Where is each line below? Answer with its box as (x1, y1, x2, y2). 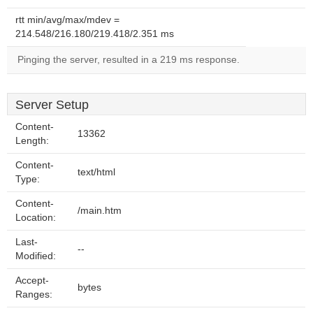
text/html (78, 167, 115, 177)
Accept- (15, 275, 49, 286)
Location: (15, 212, 56, 223)
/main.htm (78, 205, 122, 216)
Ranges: (15, 289, 52, 300)
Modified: (15, 251, 56, 261)
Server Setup (15, 98, 89, 112)
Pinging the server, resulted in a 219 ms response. (17, 54, 240, 65)
